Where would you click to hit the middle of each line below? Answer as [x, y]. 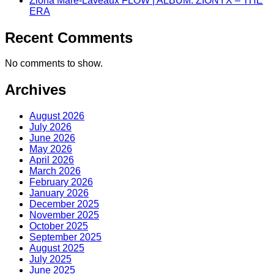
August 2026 [57, 116]
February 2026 [61, 182]
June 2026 [52, 138]
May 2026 [51, 149]
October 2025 [59, 226]
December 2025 [64, 204]
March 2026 [55, 171]
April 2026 [52, 160]
